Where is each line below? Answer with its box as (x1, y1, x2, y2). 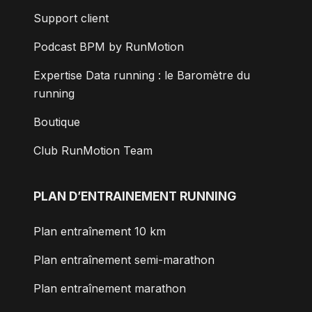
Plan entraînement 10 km (33, 224, 166, 239)
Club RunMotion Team (33, 143, 153, 158)
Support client (33, 11, 109, 26)
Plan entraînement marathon (33, 281, 186, 296)
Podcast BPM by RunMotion (33, 40, 184, 54)
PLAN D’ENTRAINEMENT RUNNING (33, 188, 236, 203)
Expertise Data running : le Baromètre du (33, 68, 250, 83)
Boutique (33, 115, 80, 130)
